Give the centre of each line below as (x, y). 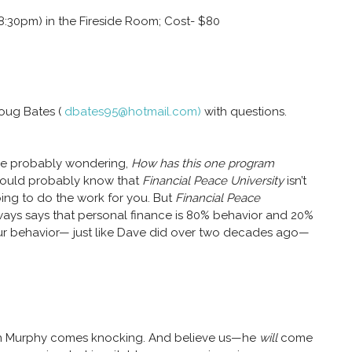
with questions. (244, 112)
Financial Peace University (213, 181)
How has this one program (203, 164)
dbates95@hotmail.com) (133, 112)
